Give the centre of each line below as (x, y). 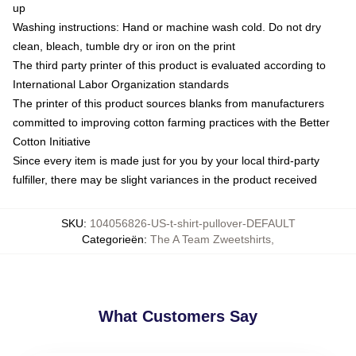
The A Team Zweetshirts (211, 239)
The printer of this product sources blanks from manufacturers (168, 103)
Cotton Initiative (52, 141)
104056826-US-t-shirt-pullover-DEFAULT (192, 223)
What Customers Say (178, 316)
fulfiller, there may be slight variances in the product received (165, 179)
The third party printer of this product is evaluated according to (169, 65)
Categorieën (113, 239)
